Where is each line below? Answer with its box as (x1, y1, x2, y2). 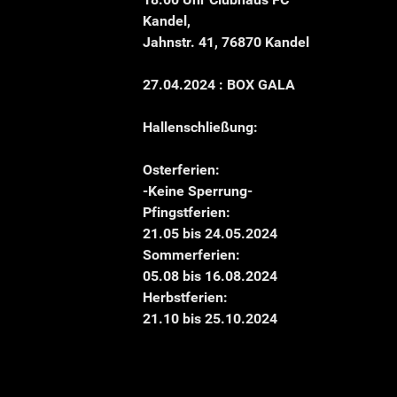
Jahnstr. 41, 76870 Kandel (143, 33, 309, 51)
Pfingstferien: (143, 203, 230, 221)
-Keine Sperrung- (143, 182, 253, 199)
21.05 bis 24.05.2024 (143, 224, 277, 242)
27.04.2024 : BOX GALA (143, 75, 295, 93)
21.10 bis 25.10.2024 (143, 309, 277, 327)
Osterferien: (143, 160, 220, 178)
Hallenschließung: (143, 118, 258, 136)
